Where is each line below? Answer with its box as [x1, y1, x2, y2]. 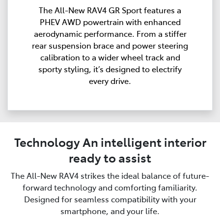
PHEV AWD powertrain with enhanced [39, 16, 181, 27]
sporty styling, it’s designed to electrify [38, 63, 182, 75]
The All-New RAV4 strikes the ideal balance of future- [11, 170, 209, 181]
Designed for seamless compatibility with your [24, 193, 196, 205]
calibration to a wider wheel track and [40, 52, 180, 63]
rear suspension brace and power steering [32, 40, 188, 51]
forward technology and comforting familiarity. [23, 182, 197, 193]
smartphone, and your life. [60, 205, 160, 217]
